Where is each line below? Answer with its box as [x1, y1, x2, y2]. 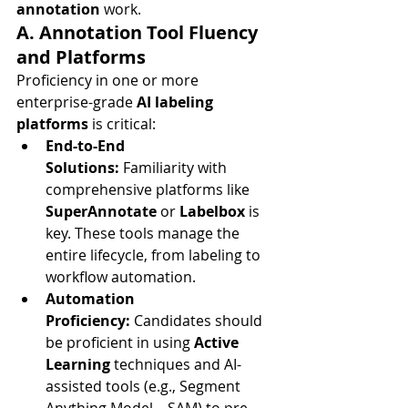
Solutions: [46, 158, 119, 178]
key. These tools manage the [46, 223, 243, 243]
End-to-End [46, 136, 128, 156]
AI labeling [137, 92, 217, 112]
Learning [46, 354, 110, 374]
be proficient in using [46, 332, 194, 352]
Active [194, 332, 242, 352]
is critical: [88, 114, 156, 134]
